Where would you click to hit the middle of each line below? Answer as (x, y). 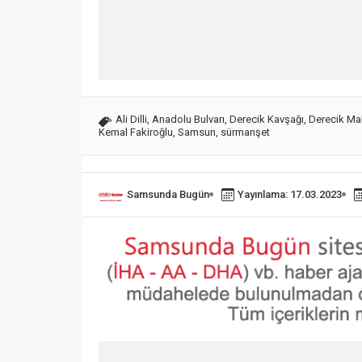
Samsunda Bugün (168, 194)
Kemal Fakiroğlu (136, 132)
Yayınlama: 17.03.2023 (290, 194)
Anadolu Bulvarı (188, 119)
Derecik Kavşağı (267, 119)
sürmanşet (245, 132)
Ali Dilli (131, 119)
